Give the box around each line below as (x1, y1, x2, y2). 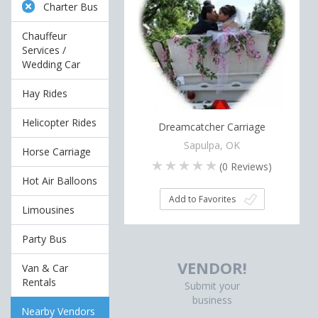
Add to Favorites (168, 192, 236, 205)
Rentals (22, 275, 56, 289)
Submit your (184, 279, 240, 293)
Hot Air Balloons (22, 174, 97, 187)
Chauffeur (22, 29, 67, 43)
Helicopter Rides (22, 116, 97, 129)
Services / (22, 43, 66, 57)
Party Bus (22, 232, 67, 246)
